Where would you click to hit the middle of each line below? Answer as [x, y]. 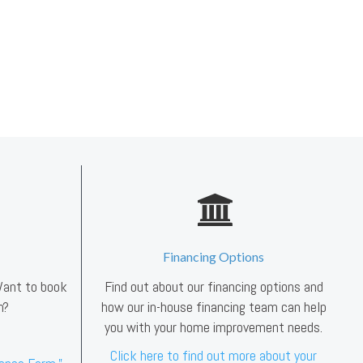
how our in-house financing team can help [214, 307]
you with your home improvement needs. [214, 327]
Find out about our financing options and [214, 287]
